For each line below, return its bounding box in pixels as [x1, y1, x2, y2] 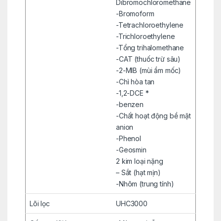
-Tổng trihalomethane [115, 43, 184, 52]
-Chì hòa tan [115, 77, 155, 86]
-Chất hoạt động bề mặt [115, 111, 191, 120]
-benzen [115, 100, 144, 109]
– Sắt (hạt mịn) [115, 168, 161, 177]
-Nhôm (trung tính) [115, 179, 174, 188]
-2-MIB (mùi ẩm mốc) [115, 66, 182, 74]
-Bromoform [115, 9, 154, 18]
